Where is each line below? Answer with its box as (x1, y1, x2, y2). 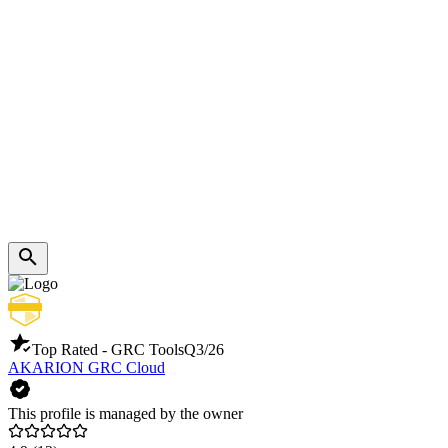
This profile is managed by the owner (8, 405, 243, 423)
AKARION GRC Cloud (8, 359, 165, 377)
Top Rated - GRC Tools (32, 341, 184, 359)
